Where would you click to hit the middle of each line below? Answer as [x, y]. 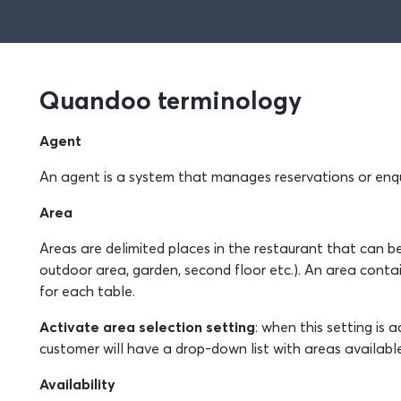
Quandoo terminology [170, 100]
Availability [77, 384]
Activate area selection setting [147, 327]
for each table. [87, 291]
